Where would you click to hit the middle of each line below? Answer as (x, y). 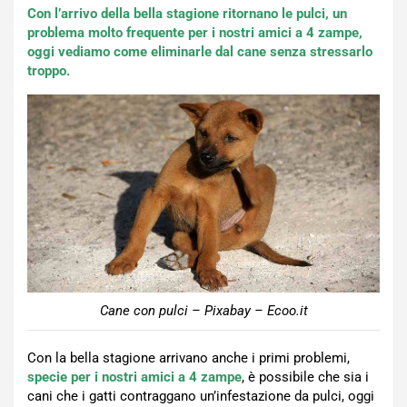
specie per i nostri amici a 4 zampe (134, 377)
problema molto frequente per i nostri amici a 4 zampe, (195, 33)
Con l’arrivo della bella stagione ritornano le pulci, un (187, 14)
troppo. (49, 71)
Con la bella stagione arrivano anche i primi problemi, (189, 358)
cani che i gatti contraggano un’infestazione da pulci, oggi (201, 397)
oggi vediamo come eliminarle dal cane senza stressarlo (200, 52)
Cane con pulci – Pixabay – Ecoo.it (203, 311)
